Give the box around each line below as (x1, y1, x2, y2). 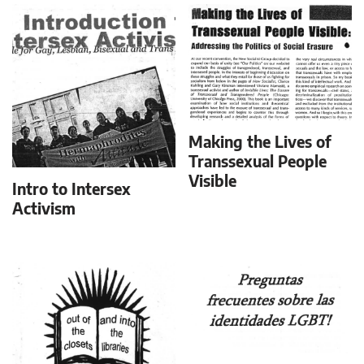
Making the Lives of (188, 132, 332, 151)
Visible (188, 171, 237, 190)
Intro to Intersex (12, 179, 131, 198)
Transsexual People (188, 151, 327, 171)
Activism (12, 198, 76, 218)
